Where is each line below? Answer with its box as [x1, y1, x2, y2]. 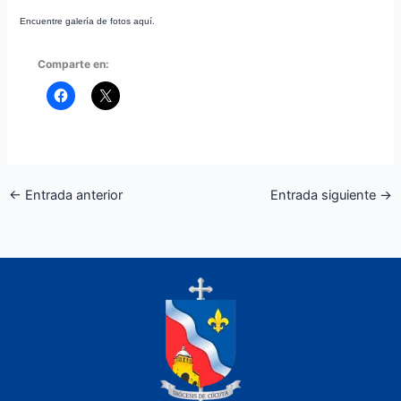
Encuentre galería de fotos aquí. [20, 16, 156, 27]
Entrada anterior [21, 186, 123, 203]
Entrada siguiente [270, 186, 380, 203]
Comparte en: [38, 57, 110, 72]
